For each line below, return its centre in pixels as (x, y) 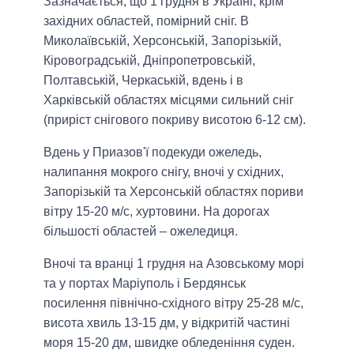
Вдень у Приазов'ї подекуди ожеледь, (153, 152)
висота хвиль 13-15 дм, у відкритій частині (167, 322)
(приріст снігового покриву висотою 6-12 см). (175, 119)
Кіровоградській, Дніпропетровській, (149, 60)
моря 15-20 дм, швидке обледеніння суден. (169, 342)
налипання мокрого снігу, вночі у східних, (164, 171)
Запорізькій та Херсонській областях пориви (173, 191)
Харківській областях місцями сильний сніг (169, 100)
